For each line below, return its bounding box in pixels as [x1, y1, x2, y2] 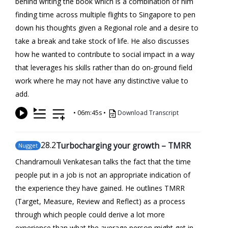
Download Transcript [118, 108, 179, 117]
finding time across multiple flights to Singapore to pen [15, 9, 195, 19]
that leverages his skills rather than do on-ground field [15, 62, 192, 72]
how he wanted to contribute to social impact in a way [15, 49, 194, 59]
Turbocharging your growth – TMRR [56, 139, 191, 151]
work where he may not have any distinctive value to [15, 75, 188, 85]
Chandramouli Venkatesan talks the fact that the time [15, 156, 191, 166]
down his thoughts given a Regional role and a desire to [15, 22, 198, 33]
